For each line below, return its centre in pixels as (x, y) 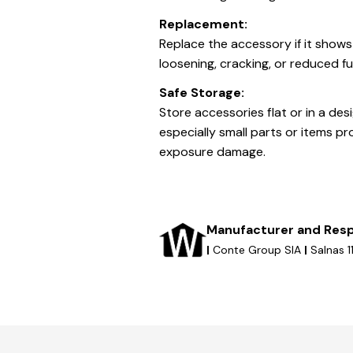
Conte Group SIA (257, 250)
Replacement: (203, 24)
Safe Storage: (202, 93)
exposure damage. (212, 152)
